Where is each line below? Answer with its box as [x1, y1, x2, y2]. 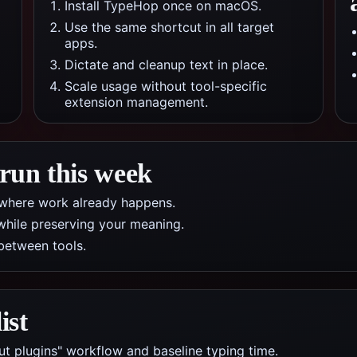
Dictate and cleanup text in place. [65, 57, 268, 73]
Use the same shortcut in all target [65, 19, 274, 35]
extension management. [65, 94, 208, 110]
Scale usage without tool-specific [65, 78, 267, 94]
